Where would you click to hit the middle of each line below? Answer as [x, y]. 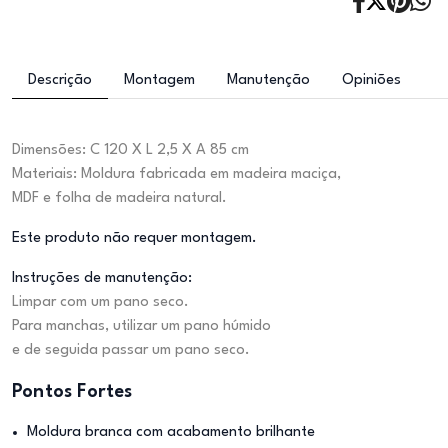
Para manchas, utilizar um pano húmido [141, 326]
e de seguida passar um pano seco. [131, 350]
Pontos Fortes [72, 392]
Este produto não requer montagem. [134, 238]
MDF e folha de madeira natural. [119, 198]
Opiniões [371, 80]
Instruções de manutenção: [102, 278]
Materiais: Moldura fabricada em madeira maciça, [176, 174]
